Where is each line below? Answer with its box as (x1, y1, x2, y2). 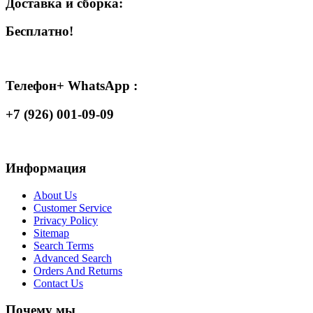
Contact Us (34, 277, 83, 289)
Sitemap (34, 226, 69, 239)
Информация (6, 160, 86, 175)
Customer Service (34, 201, 112, 214)
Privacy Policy (34, 214, 98, 226)
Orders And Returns (34, 264, 122, 277)
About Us (34, 189, 77, 201)
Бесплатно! (6, 24, 73, 39)
